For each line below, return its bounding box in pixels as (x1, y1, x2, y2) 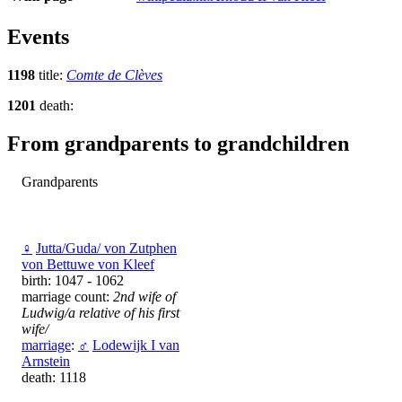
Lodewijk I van (92, 337, 179, 354)
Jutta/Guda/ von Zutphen (36, 240, 177, 257)
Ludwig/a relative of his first (22, 305, 179, 321)
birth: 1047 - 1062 (22, 273, 124, 289)
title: (39, 67, 66, 83)
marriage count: (22, 289, 113, 305)
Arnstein (22, 354, 70, 370)
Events (7, 25, 69, 49)
